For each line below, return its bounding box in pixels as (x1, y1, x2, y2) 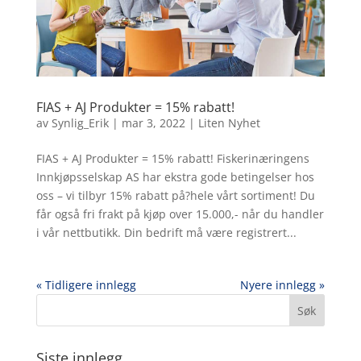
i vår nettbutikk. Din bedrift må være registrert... (35, 225, 297, 241)
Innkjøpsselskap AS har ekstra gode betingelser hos (35, 169, 314, 185)
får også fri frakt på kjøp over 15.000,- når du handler (35, 206, 324, 222)
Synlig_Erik (51, 115, 109, 131)
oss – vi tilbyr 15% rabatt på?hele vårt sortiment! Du (35, 188, 315, 204)
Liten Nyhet (197, 115, 260, 131)
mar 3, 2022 (121, 115, 185, 131)
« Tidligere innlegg (35, 277, 136, 293)
